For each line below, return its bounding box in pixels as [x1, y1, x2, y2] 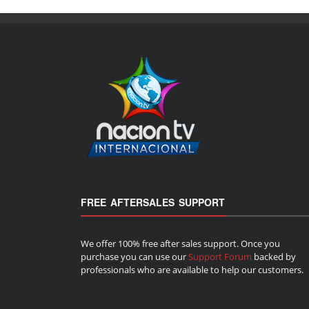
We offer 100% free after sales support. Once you [81, 237, 280, 250]
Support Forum [188, 250, 252, 263]
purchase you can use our [81, 250, 188, 263]
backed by [252, 250, 296, 263]
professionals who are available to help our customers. [81, 263, 303, 276]
